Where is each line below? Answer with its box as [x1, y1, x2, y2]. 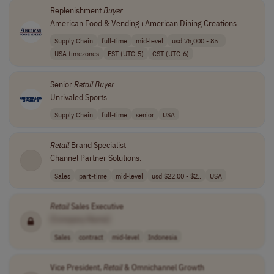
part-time [78, 170, 107, 180]
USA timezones [54, 48, 99, 59]
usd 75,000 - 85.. [171, 35, 221, 46]
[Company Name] [50, 213, 110, 225]
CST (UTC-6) [152, 48, 189, 59]
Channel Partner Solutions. [50, 152, 141, 164]
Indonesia [147, 231, 177, 242]
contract [78, 231, 103, 242]
